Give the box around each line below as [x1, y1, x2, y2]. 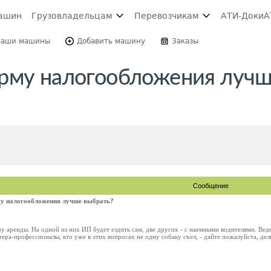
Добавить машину [77, 37, 145, 45]
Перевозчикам [134, 11, 199, 21]
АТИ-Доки [221, 11, 264, 21]
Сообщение [193, 182, 229, 189]
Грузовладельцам [31, 11, 113, 21]
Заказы [172, 37, 198, 45]
